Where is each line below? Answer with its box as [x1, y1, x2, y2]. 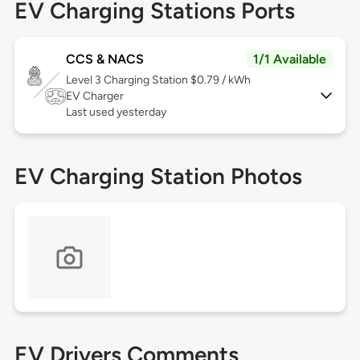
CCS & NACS [65, 51, 144, 67]
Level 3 [65, 73, 104, 88]
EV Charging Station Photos [14, 162, 302, 190]
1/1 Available [253, 51, 327, 67]
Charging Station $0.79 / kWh [103, 73, 251, 88]
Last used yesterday [65, 105, 166, 120]
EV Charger [65, 89, 124, 104]
